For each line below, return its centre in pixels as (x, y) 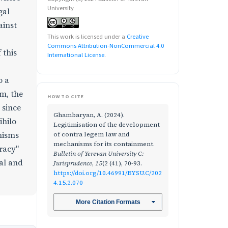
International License (76, 55)
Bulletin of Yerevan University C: (99, 153)
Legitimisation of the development (107, 124)
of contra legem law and (91, 134)
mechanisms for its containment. (104, 144)
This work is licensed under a (87, 37)
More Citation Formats (108, 202)
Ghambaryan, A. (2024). (89, 115)
